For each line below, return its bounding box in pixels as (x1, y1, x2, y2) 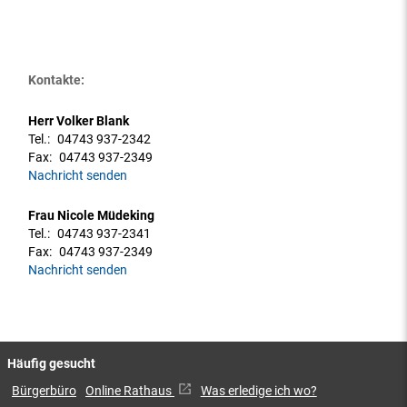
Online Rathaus (85, 382, 174, 399)
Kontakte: (28, 73, 85, 88)
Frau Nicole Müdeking (28, 208, 155, 224)
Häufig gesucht (7, 355, 95, 371)
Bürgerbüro (12, 382, 76, 399)
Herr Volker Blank (28, 114, 130, 130)
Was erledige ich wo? (200, 382, 317, 399)
